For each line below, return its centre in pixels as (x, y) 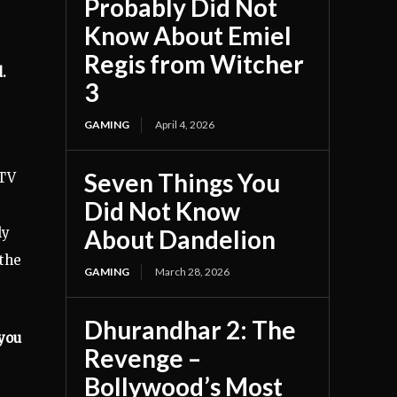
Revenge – (143, 358)
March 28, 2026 (193, 271)
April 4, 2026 (185, 124)
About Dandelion (180, 239)
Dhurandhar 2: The (191, 329)
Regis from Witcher (195, 63)
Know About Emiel (188, 35)
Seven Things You (183, 182)
